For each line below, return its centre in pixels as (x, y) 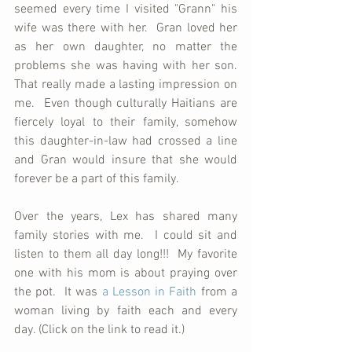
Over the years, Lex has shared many (126, 216)
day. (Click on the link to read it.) (99, 330)
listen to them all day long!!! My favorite (126, 254)
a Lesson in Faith (149, 292)
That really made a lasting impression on (126, 84)
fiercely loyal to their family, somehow (126, 122)
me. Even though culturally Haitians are (126, 103)
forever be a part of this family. (97, 179)
